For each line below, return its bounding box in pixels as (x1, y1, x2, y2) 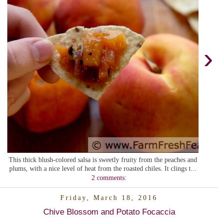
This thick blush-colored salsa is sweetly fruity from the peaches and (9, 156, 197, 164)
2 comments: (91, 174, 127, 182)
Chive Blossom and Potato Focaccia (43, 207, 175, 217)
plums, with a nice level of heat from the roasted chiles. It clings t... (9, 164, 197, 173)
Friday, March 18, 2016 (60, 194, 158, 202)
